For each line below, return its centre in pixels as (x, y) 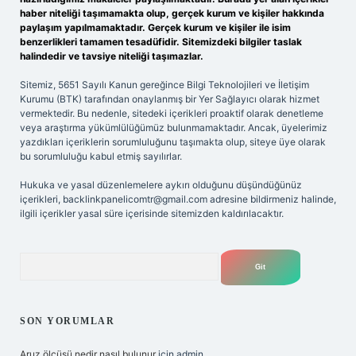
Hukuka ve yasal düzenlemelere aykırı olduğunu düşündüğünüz (161, 185)
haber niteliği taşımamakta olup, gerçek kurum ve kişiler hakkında (172, 13)
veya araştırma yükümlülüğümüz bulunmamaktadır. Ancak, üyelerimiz (174, 128)
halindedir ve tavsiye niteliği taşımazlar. (112, 56)
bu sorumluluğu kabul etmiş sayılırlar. (101, 156)
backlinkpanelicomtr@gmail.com (135, 199)
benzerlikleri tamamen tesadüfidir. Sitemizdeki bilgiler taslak (161, 42)
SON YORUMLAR (67, 321)
